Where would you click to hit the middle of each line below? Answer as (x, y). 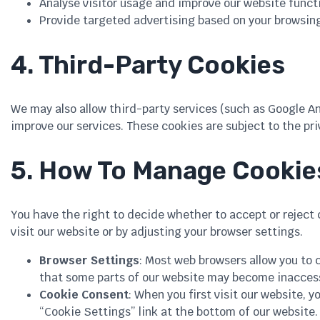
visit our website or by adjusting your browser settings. (157, 232)
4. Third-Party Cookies (148, 65)
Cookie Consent (84, 295)
